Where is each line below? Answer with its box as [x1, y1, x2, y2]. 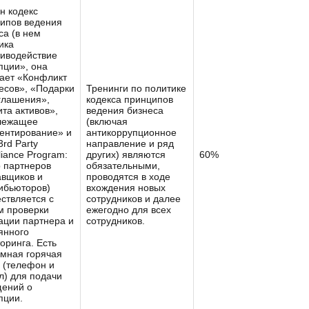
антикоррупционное [86, 127, 177, 138]
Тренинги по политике [86, 83, 186, 94]
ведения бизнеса [86, 105, 163, 116]
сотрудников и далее [86, 193, 181, 204]
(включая [86, 116, 128, 127]
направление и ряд [86, 138, 174, 149]
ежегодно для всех [86, 204, 171, 215]
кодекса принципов [86, 94, 173, 105]
